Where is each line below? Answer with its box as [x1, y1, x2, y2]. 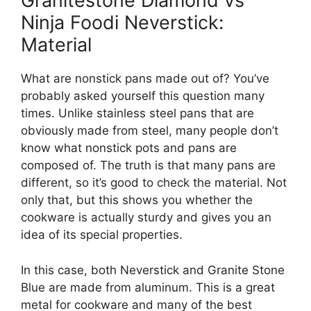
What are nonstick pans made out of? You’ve [21, 72, 269, 86]
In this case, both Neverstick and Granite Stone [21, 262, 285, 277]
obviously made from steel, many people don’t [21, 124, 278, 138]
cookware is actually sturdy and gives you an [21, 210, 271, 225]
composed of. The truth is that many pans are [21, 158, 276, 173]
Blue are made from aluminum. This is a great [21, 280, 275, 294]
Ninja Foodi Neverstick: [21, 11, 224, 35]
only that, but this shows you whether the [21, 193, 253, 208]
